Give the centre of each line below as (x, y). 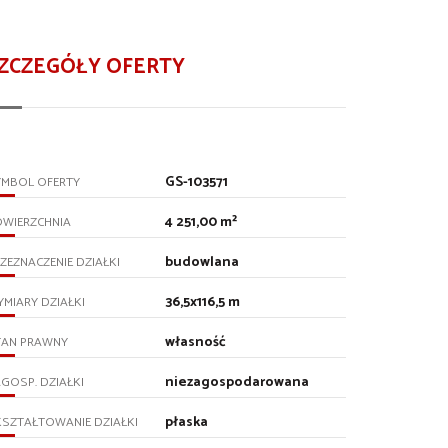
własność (196, 342)
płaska (187, 422)
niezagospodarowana (237, 382)
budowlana (202, 262)
